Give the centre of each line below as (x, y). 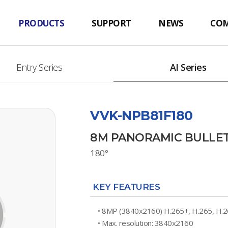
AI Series (188, 67)
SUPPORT (111, 23)
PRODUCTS (41, 23)
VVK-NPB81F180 (141, 116)
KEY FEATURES (126, 187)
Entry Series (39, 67)
